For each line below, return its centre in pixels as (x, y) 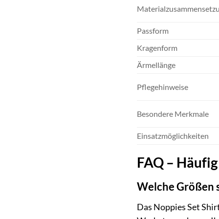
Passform (153, 30)
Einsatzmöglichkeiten (173, 135)
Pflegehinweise (163, 87)
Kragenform (157, 47)
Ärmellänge (156, 65)
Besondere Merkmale (173, 113)
